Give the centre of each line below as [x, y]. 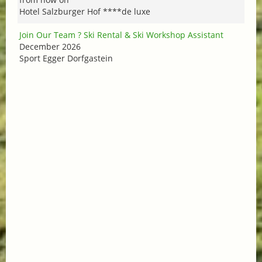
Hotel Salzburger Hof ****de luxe [85, 11]
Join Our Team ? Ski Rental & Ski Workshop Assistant [121, 35]
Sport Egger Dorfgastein [66, 58]
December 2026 [50, 46]
